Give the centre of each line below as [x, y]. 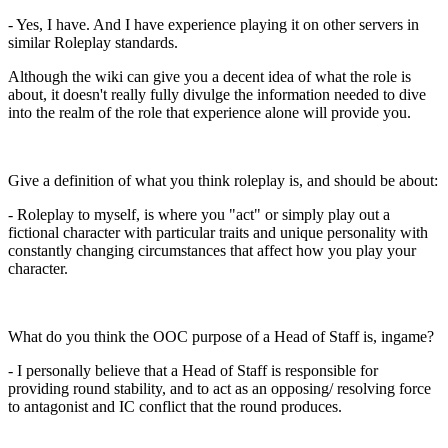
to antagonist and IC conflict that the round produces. [175, 406]
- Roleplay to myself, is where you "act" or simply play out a [199, 214]
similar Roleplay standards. [93, 42]
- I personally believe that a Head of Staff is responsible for [193, 370]
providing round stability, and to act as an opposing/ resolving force [219, 388]
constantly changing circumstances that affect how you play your [212, 250]
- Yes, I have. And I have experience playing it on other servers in [213, 24]
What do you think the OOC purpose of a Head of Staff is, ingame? [221, 336]
